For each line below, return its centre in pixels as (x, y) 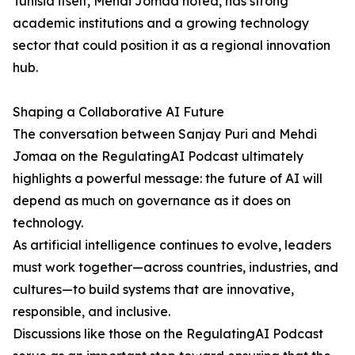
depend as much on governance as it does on (152, 201)
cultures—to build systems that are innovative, (153, 290)
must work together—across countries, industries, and (176, 267)
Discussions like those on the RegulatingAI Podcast (168, 334)
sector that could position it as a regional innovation (172, 46)
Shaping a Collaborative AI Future (118, 112)
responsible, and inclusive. (92, 312)
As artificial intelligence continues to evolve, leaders (172, 245)
